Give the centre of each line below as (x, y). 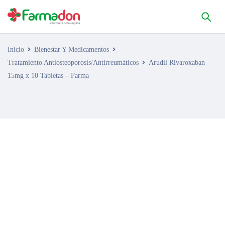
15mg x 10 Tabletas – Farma (48, 76)
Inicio (16, 49)
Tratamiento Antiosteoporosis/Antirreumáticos (73, 63)
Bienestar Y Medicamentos (72, 49)
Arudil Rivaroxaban (177, 63)
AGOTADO (40, 137)
